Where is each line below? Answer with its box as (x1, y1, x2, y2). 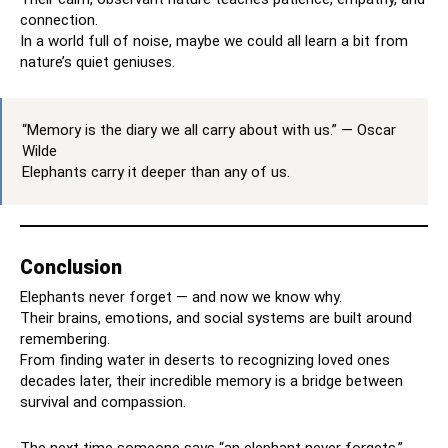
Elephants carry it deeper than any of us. (22, 163, 290, 182)
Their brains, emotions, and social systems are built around (20, 309, 412, 328)
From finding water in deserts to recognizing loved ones (20, 351, 390, 370)
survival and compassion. (20, 393, 186, 412)
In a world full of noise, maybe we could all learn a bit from (20, 32, 408, 51)
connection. (20, 11, 98, 30)
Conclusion (20, 255, 122, 279)
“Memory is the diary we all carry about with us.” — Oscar (22, 121, 396, 140)
